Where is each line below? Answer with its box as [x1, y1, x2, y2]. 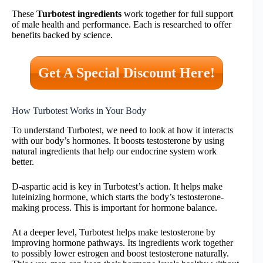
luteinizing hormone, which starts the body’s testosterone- [12, 192, 224, 203]
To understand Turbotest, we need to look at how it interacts [12, 125, 233, 136]
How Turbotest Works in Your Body [12, 106, 146, 116]
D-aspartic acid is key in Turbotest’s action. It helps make [12, 181, 222, 192]
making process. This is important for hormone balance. [12, 203, 217, 213]
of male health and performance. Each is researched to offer [12, 19, 231, 30]
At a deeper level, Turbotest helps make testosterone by [12, 227, 215, 238]
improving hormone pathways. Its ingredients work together [12, 238, 233, 248]
